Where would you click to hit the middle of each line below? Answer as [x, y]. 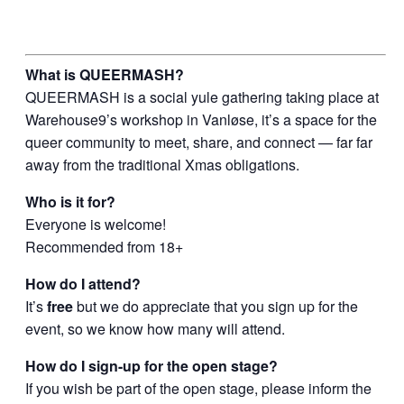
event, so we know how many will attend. [156, 329]
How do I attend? [83, 284]
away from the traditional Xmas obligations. [163, 165]
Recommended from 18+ [105, 247]
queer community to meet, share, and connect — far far [199, 142]
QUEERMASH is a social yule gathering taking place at [202, 97]
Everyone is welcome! [96, 225]
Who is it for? [71, 202]
